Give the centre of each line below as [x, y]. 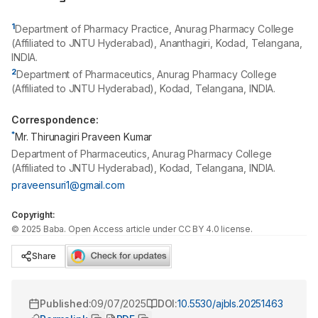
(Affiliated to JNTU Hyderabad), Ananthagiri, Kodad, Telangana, [157, 43]
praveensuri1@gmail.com [68, 185]
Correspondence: [55, 120]
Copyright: [33, 215]
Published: [66, 303]
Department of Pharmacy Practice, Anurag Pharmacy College [154, 29]
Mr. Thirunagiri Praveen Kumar [83, 137]
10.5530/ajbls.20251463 [230, 303]
